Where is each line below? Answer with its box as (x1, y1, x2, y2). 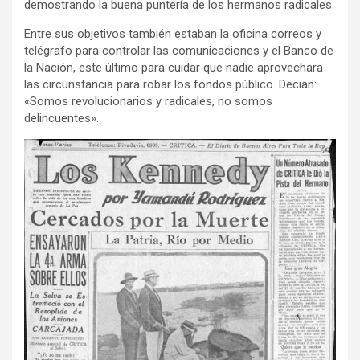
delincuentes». (24, 111, 99, 125)
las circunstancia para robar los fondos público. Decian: (24, 77, 317, 92)
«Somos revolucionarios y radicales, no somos (24, 94, 272, 108)
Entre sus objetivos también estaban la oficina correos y (24, 27, 321, 41)
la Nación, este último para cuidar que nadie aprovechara (24, 60, 323, 75)
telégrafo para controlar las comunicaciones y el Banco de (24, 43, 333, 58)
